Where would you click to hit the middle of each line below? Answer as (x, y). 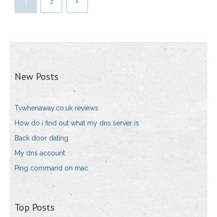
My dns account (40, 153)
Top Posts (35, 208)
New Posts (37, 77)
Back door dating (41, 138)
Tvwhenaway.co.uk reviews (56, 108)
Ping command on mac (51, 168)
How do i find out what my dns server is (77, 123)
